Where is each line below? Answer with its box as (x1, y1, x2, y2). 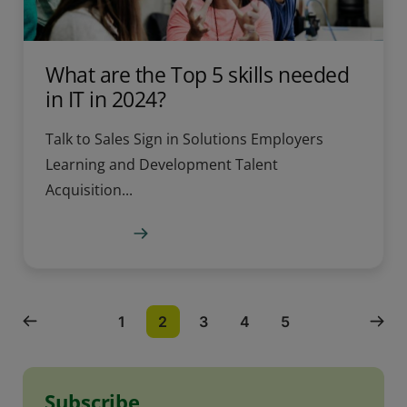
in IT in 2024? (45, 84, 166, 114)
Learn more (45, 223, 126, 243)
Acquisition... (45, 179, 133, 200)
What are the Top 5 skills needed (45, 59, 350, 89)
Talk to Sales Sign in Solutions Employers (45, 128, 323, 149)
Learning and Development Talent (45, 154, 278, 174)
